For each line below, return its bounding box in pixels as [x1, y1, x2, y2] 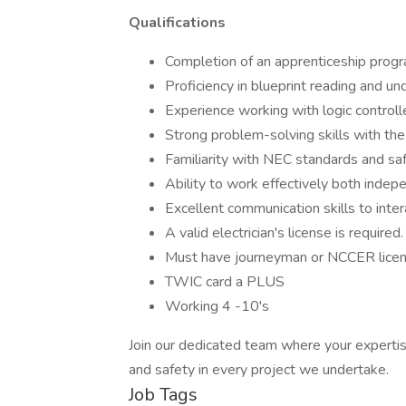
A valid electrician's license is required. [165, 223, 403, 243]
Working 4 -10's [165, 296, 269, 316]
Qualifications [129, 13, 226, 33]
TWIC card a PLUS [165, 272, 285, 292]
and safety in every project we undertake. [129, 360, 389, 380]
